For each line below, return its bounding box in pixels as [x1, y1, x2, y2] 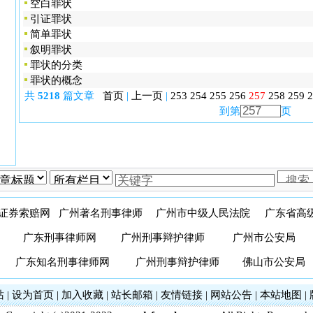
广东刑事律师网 [23, 232, 96, 243]
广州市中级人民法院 [156, 208, 250, 219]
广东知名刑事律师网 [15, 256, 110, 268]
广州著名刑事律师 [59, 208, 143, 219]
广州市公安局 [233, 232, 296, 243]
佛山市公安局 [242, 256, 305, 268]
